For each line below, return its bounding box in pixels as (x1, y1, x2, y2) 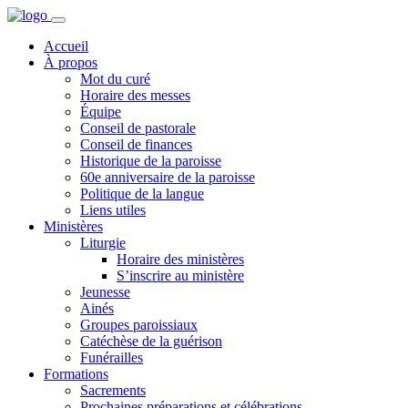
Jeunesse (80, 284, 130, 300)
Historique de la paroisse (80, 153, 221, 168)
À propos (44, 55, 97, 70)
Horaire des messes (80, 87, 190, 103)
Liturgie (80, 235, 126, 250)
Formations (44, 366, 108, 382)
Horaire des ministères (117, 251, 244, 267)
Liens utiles (80, 202, 146, 218)
